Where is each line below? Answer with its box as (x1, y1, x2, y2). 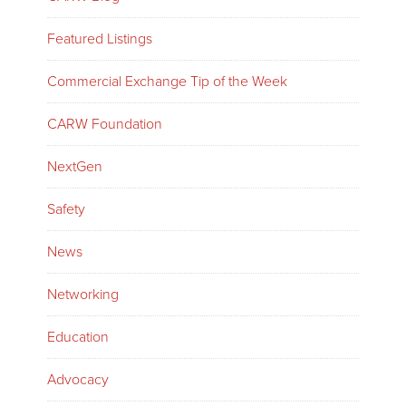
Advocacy (47, 371, 110, 389)
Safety (47, 200, 86, 218)
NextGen (47, 158, 103, 176)
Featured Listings (47, 30, 153, 48)
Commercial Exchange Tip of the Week (47, 72, 288, 91)
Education (47, 328, 110, 346)
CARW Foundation (47, 115, 163, 133)
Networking (47, 285, 120, 304)
